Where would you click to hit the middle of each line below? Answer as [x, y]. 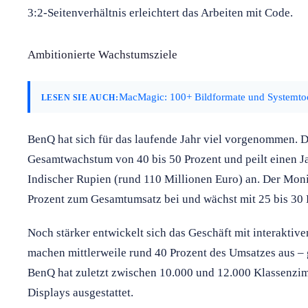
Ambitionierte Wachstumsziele [102, 54]
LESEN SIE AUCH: [80, 97]
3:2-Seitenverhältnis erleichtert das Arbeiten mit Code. [160, 12]
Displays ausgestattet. [80, 292]
